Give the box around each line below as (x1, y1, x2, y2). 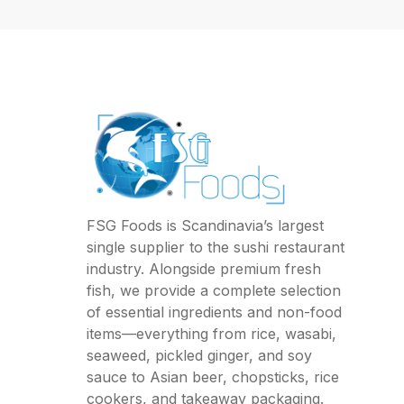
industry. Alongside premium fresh (87, 260, 321, 279)
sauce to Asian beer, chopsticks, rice (87, 368, 339, 387)
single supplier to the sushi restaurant (87, 238, 344, 257)
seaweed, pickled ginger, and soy (87, 346, 312, 365)
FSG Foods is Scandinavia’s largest (87, 216, 324, 235)
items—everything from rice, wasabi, (87, 325, 336, 344)
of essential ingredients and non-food (87, 303, 342, 322)
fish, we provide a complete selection (87, 281, 341, 300)
